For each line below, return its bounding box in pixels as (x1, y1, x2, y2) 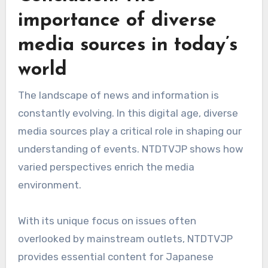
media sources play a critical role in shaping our (17, 125, 242, 138)
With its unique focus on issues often (17, 215, 196, 227)
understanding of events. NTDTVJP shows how (17, 143, 243, 156)
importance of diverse (17, 11, 217, 31)
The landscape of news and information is (17, 89, 219, 102)
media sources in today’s (17, 35, 237, 55)
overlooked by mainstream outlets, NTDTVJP (17, 233, 233, 245)
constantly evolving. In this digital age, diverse (17, 107, 238, 120)
